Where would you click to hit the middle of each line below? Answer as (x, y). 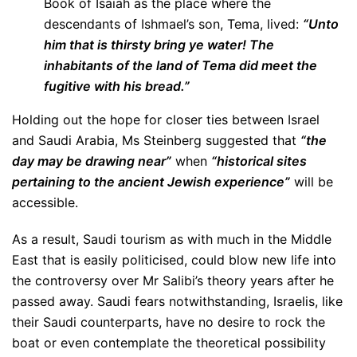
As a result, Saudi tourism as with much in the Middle (172, 239)
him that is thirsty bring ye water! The (159, 45)
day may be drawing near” (92, 161)
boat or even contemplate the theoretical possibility (169, 343)
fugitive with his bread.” (117, 86)
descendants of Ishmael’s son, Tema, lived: (173, 24)
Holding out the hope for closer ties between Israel (166, 120)
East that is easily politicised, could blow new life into (174, 260)
